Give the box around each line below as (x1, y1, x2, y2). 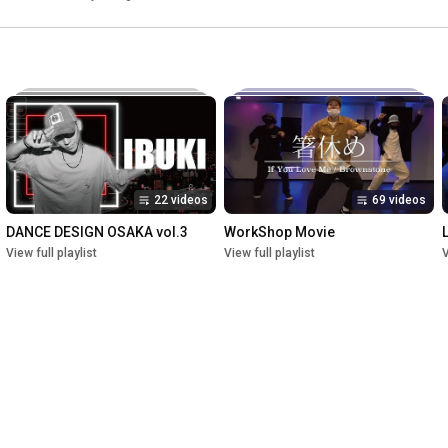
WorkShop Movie (224, 224, 335, 241)
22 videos (154, 193, 208, 208)
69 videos (372, 193, 426, 208)
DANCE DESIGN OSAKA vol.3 (6, 224, 188, 241)
